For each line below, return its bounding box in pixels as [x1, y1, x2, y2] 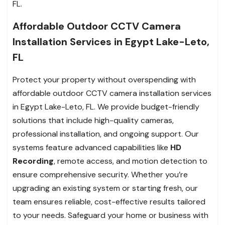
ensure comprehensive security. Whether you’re [13, 169, 188, 180]
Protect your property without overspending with [13, 74, 196, 85]
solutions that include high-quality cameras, [13, 115, 174, 126]
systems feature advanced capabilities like [13, 142, 170, 153]
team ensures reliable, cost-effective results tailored [13, 196, 205, 207]
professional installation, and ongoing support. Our [13, 128, 199, 139]
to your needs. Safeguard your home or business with [13, 209, 208, 220]
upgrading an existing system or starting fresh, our [13, 182, 198, 193]
